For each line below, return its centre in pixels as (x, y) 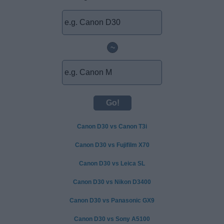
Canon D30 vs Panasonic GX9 (112, 200)
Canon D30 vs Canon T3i (112, 126)
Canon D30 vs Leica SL (112, 163)
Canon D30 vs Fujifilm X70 (112, 145)
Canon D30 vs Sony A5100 (112, 219)
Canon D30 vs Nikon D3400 (112, 182)
